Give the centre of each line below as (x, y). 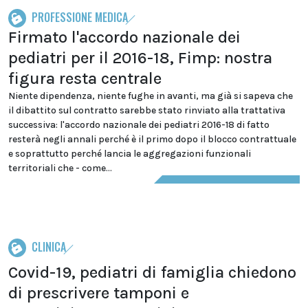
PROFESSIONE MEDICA (80, 17)
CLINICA (49, 247)
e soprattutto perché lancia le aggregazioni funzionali (130, 154)
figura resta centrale (85, 78)
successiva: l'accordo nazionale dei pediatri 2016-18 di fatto (139, 125)
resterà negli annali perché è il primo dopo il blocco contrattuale (152, 139)
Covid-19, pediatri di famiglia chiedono (152, 272)
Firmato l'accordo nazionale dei (124, 37)
